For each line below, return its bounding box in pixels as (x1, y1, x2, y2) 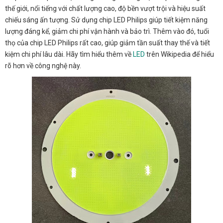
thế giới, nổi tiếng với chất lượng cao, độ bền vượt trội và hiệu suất (5, 4, 206, 13)
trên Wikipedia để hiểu (145, 50, 214, 59)
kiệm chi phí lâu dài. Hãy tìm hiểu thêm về (5, 50, 133, 59)
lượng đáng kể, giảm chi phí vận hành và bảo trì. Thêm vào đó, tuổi (5, 27, 209, 36)
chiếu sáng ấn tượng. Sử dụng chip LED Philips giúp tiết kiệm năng (5, 16, 208, 24)
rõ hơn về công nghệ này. (5, 62, 81, 70)
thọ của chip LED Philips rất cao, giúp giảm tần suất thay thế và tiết (5, 39, 210, 47)
